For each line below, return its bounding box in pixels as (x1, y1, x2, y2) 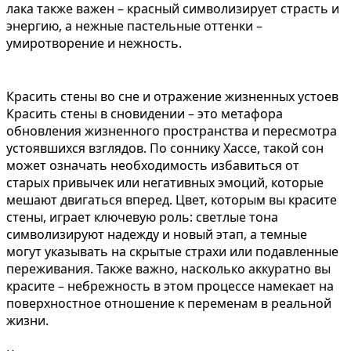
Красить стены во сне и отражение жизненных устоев (6, 87, 338, 105)
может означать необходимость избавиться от (6, 156, 299, 174)
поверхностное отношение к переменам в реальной (6, 294, 331, 312)
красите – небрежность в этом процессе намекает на (6, 277, 334, 295)
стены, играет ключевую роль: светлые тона (6, 208, 278, 226)
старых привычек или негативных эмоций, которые (6, 173, 324, 191)
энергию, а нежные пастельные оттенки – (6, 16, 262, 34)
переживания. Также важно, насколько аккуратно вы (6, 259, 331, 277)
